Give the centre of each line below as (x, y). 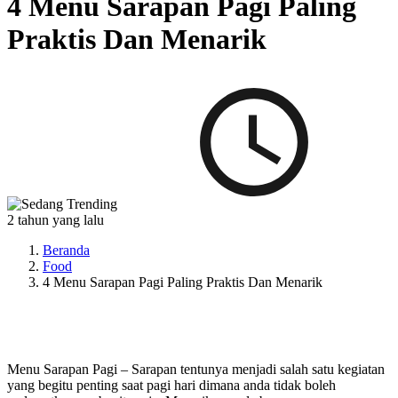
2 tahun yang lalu (56, 219)
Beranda (66, 250)
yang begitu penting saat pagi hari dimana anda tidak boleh (171, 385)
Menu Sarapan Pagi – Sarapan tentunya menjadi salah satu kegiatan (196, 369)
